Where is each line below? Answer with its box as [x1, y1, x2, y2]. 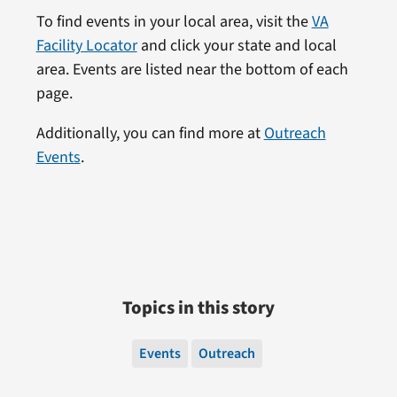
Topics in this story [122, 294, 275, 321]
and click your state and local [136, 34, 337, 57]
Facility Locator [35, 34, 137, 57]
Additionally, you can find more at [35, 121, 264, 144]
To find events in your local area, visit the [35, 10, 312, 33]
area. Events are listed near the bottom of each [35, 58, 348, 81]
